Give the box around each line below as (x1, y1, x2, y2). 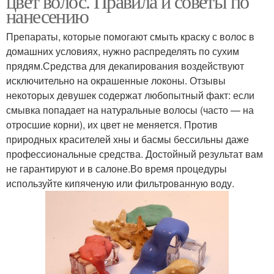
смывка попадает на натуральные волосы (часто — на (6, 103, 254, 117)
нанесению (6, 2, 89, 29)
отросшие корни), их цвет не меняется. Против (6, 117, 218, 131)
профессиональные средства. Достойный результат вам (6, 147, 263, 161)
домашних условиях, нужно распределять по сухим (6, 44, 239, 58)
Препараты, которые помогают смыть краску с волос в (6, 29, 254, 43)
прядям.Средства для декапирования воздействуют (6, 59, 244, 73)
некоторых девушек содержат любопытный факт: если (6, 88, 254, 102)
